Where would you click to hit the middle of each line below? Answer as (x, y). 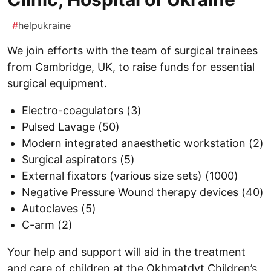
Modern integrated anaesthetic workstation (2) (143, 143)
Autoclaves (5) (59, 209)
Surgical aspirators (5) (78, 160)
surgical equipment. (57, 83)
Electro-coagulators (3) (82, 111)
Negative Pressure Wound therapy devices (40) (143, 192)
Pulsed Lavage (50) (71, 127)
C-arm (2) (47, 225)
